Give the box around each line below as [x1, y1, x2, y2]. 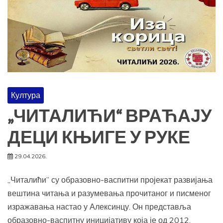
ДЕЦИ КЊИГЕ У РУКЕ [7, 127, 190, 149]
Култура [11, 90, 40, 101]
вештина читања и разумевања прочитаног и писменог [7, 188, 211, 199]
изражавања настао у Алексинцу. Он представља [7, 202, 191, 212]
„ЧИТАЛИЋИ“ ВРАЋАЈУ [7, 106, 212, 128]
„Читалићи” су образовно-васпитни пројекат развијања [7, 175, 213, 185]
